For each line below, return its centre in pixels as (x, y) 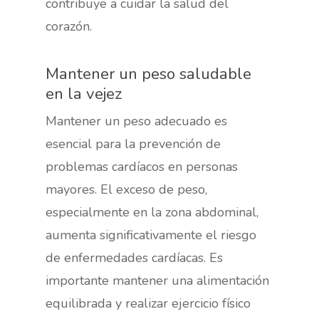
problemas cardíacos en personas (142, 166)
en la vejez (84, 93)
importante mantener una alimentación (158, 280)
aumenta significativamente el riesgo (151, 235)
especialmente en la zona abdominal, (152, 212)
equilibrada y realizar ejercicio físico (148, 303)
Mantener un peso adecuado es (137, 121)
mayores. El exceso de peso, (127, 189)
